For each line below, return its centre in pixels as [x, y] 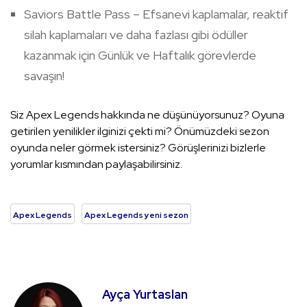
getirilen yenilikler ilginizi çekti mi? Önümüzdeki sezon [140, 132]
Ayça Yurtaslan [145, 295]
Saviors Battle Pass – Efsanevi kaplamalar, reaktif [156, 14]
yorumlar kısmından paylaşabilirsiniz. [96, 164]
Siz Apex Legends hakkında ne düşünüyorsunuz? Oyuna [147, 115]
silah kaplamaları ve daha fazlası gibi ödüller [136, 35]
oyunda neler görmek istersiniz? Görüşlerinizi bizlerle [138, 148]
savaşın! [44, 76]
